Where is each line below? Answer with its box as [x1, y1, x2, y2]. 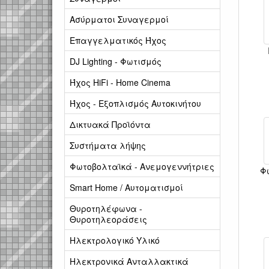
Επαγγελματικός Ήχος [70, 34, 166, 46]
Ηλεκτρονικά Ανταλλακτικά [70, 255, 189, 267]
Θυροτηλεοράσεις [70, 213, 147, 225]
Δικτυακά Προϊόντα [70, 118, 151, 130]
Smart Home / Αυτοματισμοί [70, 181, 183, 193]
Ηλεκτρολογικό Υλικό [70, 234, 160, 246]
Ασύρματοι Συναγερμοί [70, 13, 169, 25]
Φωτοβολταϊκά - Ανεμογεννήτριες [70, 160, 214, 172]
